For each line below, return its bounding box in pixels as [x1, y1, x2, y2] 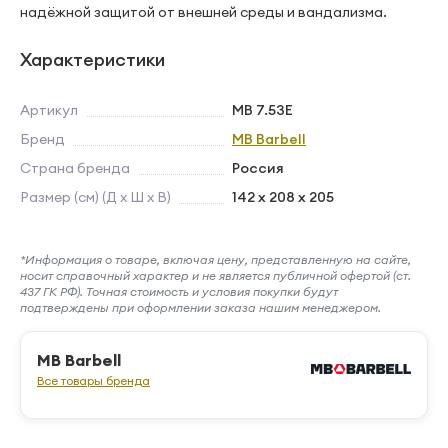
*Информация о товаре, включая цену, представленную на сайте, [20, 252, 411, 267]
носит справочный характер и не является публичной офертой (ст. [20, 268, 411, 283]
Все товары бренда [37, 373, 150, 388]
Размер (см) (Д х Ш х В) [20, 188, 171, 206]
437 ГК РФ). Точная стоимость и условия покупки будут [20, 284, 338, 299]
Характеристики [20, 48, 165, 71]
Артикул [20, 101, 78, 119]
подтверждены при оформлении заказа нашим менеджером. [20, 300, 381, 315]
